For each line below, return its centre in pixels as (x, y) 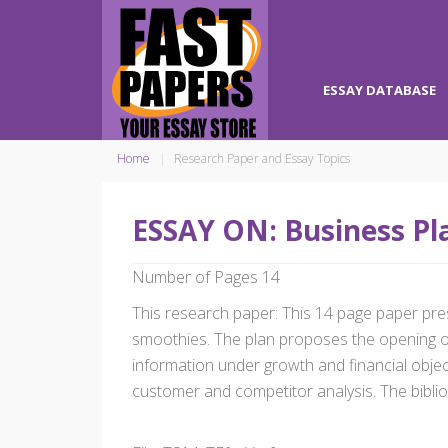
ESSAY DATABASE (379, 90)
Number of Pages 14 (206, 277)
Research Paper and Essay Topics (262, 158)
